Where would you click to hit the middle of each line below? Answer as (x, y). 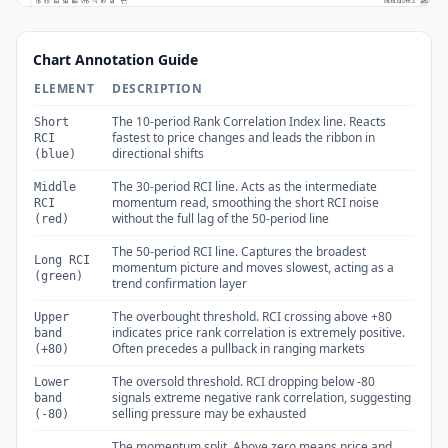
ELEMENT (64, 88)
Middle (55, 186)
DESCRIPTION (157, 88)
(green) (58, 275)
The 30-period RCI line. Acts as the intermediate (244, 186)
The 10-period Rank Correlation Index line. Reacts (249, 121)
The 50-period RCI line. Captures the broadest (239, 251)
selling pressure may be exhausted (209, 413)
